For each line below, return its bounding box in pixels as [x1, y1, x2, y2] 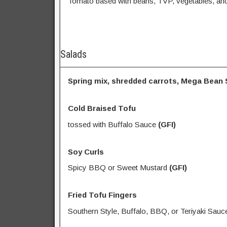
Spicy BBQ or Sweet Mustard [68, 163, 169, 172]
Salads [60, 48, 87, 61]
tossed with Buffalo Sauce [68, 120, 158, 129]
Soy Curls [68, 147, 104, 156]
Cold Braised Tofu [68, 104, 136, 113]
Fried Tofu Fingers [68, 191, 137, 200]
